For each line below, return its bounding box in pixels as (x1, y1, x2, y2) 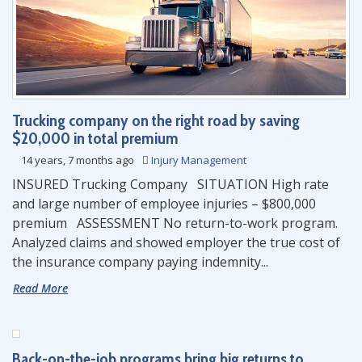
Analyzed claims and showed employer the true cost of (12, 234, 340, 251)
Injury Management (151, 153, 246, 167)
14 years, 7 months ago (19, 153, 137, 167)
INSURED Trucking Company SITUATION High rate (12, 175, 329, 193)
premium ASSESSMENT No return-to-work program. (12, 214, 338, 232)
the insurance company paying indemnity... (12, 253, 268, 271)
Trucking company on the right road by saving (12, 111, 300, 130)
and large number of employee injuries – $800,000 (12, 195, 316, 213)
